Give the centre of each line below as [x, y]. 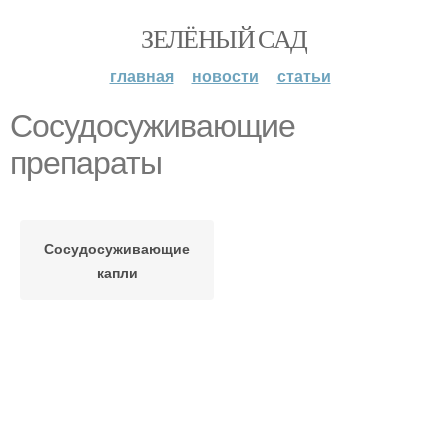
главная [141, 75]
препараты [86, 163]
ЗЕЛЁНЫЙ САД [224, 38]
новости [225, 75]
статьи [303, 75]
